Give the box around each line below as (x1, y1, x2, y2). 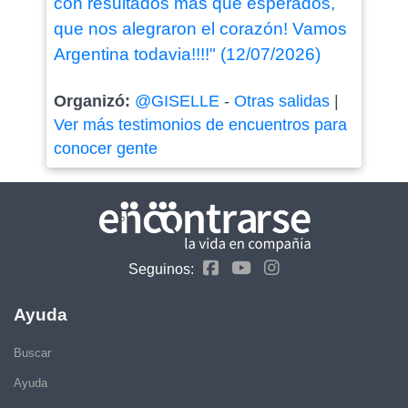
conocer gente (53, 139, 158, 158)
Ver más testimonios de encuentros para (53, 116, 347, 134)
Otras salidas (233, 92, 330, 110)
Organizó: (53, 92, 135, 110)
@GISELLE (134, 92, 219, 110)
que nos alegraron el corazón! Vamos (53, 19, 347, 38)
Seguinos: (128, 260, 194, 277)
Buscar (14, 345, 51, 360)
